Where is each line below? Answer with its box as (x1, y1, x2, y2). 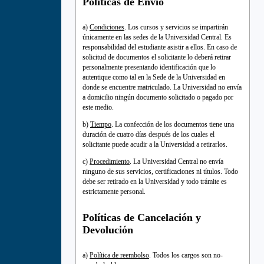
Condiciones (90, 23, 124, 32)
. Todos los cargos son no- (149, 250, 223, 259)
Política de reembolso (90, 250, 149, 259)
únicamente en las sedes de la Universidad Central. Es (82, 33, 232, 42)
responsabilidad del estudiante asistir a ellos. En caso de (82, 43, 237, 52)
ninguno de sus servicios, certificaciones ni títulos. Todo (82, 167, 238, 176)
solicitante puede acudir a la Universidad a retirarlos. (82, 140, 227, 149)
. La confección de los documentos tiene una (111, 120, 234, 129)
